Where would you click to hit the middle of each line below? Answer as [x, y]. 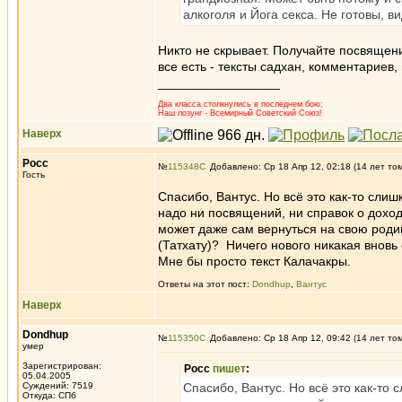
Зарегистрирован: [62, 366]
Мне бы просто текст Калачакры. [254, 261]
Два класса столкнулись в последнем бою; [240, 104]
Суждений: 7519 [58, 385]
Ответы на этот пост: [205, 284]
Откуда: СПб [49, 395]
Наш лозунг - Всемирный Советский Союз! [240, 113]
